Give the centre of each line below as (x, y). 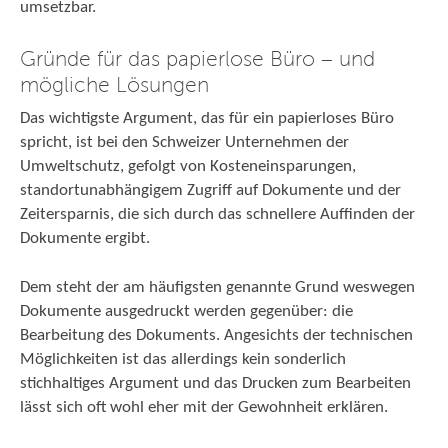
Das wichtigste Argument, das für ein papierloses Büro (207, 118)
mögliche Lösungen (114, 84)
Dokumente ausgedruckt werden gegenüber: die (186, 311)
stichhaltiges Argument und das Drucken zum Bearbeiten (215, 383)
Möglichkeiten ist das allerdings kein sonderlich (183, 359)
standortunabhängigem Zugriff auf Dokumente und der (210, 190)
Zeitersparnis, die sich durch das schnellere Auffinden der (217, 214)
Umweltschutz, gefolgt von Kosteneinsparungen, (188, 166)
